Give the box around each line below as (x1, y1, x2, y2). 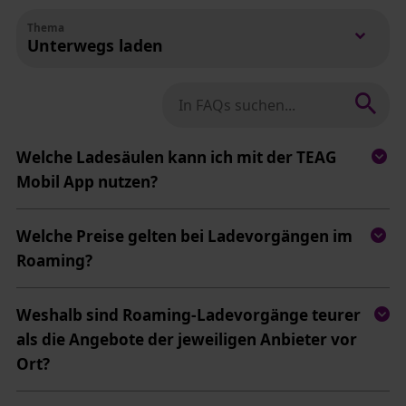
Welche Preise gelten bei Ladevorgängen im (15, 225, 353, 246)
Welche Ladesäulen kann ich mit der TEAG (15, 146, 336, 168)
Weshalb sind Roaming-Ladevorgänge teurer (15, 304, 361, 325)
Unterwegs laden (27, 34, 164, 57)
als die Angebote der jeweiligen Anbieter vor (15, 328, 357, 350)
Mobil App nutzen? (15, 170, 158, 192)
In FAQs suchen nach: (175, 93, 323, 114)
